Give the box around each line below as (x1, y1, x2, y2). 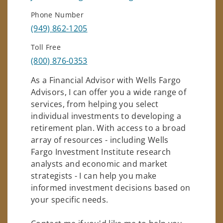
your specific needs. (31, 194, 109, 205)
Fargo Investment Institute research (31, 146, 171, 157)
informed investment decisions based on (31, 182, 191, 193)
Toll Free (31, 42, 61, 52)
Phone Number (31, 9, 84, 19)
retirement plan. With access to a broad (31, 122, 186, 133)
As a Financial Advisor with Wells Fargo (31, 74, 181, 86)
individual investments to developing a (31, 110, 182, 121)
